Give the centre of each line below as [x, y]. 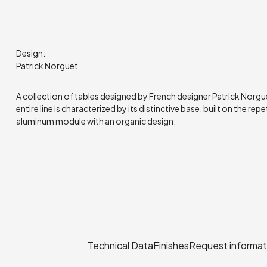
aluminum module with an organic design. [96, 121]
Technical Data [120, 246]
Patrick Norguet [47, 66]
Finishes [171, 246]
